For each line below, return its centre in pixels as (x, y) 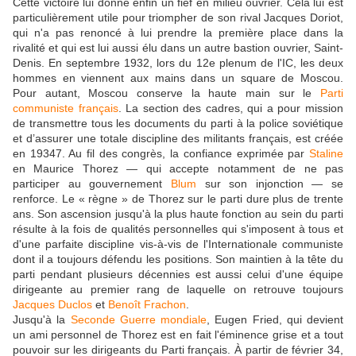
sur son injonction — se (269, 184)
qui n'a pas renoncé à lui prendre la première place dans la (178, 33)
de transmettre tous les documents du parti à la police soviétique (178, 124)
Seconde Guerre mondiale (138, 320)
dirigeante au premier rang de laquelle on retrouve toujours (178, 290)
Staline (326, 154)
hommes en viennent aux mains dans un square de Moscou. (178, 78)
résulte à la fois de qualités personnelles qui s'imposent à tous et (178, 229)
